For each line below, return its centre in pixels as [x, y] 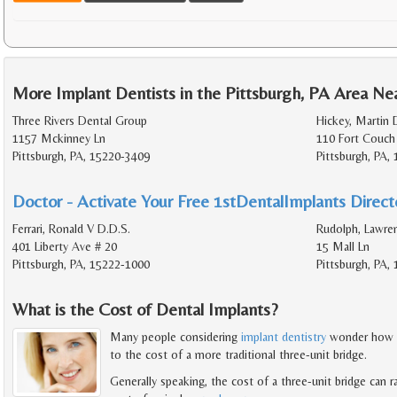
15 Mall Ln [343, 247]
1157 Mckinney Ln [59, 139]
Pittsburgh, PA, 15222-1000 [81, 265]
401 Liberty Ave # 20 [65, 247]
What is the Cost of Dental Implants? [145, 309]
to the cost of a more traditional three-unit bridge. [238, 355]
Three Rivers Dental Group [80, 121]
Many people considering [175, 337]
